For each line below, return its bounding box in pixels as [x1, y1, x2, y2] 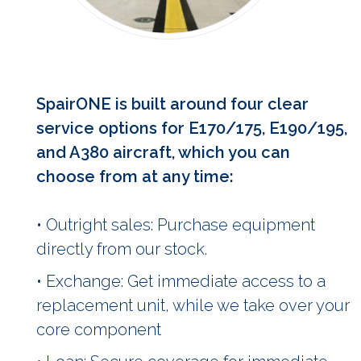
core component [36, 320, 161, 339]
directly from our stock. [36, 239, 207, 259]
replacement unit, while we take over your [36, 296, 350, 315]
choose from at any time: [36, 167, 234, 186]
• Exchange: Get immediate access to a [36, 272, 326, 291]
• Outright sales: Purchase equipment [36, 215, 315, 234]
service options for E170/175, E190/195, [36, 118, 347, 138]
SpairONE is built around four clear [36, 94, 309, 114]
